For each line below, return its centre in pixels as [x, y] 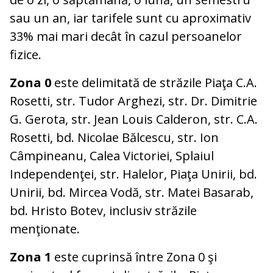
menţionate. [45, 229]
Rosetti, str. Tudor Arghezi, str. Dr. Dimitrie [133, 101]
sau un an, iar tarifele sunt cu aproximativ [130, 18]
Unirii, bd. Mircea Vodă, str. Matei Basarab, [132, 193]
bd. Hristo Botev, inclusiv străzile [103, 211]
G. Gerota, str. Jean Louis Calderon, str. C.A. [134, 119]
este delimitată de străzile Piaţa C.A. [154, 83]
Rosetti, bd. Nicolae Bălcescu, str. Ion [114, 138]
